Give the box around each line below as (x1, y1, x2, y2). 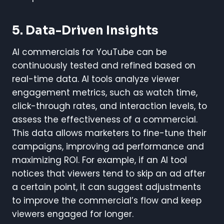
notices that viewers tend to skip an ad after (12, 167, 205, 179)
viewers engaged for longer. (12, 207, 133, 220)
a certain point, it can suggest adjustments (12, 180, 201, 193)
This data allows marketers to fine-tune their (12, 126, 206, 139)
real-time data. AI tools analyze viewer (12, 72, 179, 85)
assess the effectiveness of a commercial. (12, 113, 197, 125)
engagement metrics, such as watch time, (12, 86, 197, 98)
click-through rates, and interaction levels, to (12, 99, 207, 112)
